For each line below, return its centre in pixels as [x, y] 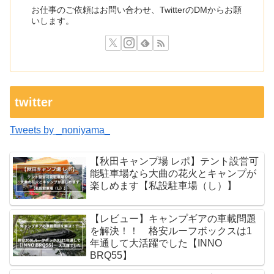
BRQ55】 [111, 256]
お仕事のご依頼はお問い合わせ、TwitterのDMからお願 [137, 9]
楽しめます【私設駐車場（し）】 [164, 186]
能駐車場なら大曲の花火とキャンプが [173, 174]
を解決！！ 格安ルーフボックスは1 [171, 231]
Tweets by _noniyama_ [60, 130]
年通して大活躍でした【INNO [156, 243]
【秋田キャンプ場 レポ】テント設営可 [175, 161]
